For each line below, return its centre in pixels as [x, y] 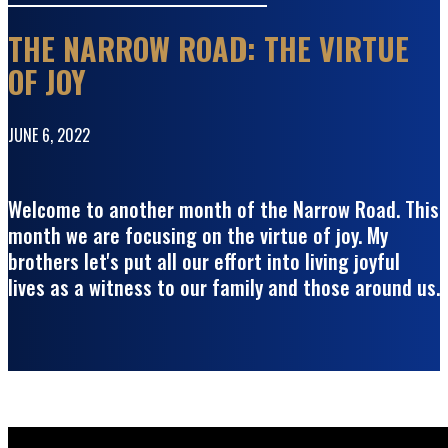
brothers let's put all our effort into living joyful [204, 260]
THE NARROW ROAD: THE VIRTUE [208, 49]
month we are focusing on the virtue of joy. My [198, 234]
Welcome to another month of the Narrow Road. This [223, 208]
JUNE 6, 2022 [49, 135]
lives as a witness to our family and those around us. [224, 286]
